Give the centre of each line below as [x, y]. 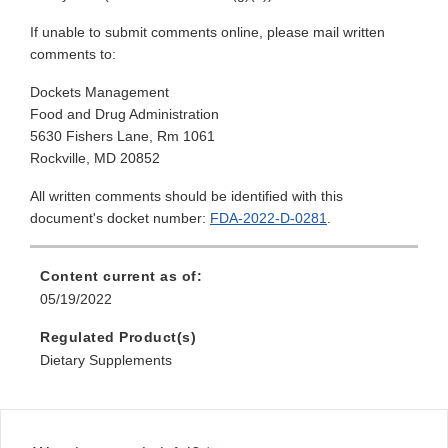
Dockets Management [99, 92]
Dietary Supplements [106, 360]
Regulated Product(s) [118, 337]
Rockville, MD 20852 [95, 158]
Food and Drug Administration [124, 114]
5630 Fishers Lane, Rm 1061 [122, 136]
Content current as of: [121, 276]
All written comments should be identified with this [186, 196]
